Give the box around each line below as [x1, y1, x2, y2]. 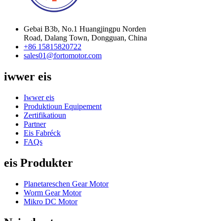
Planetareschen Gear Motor [24, 179, 109, 188]
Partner [24, 120, 46, 129]
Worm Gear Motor [24, 188, 81, 197]
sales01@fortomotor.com [24, 51, 102, 60]
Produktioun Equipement [24, 102, 102, 111]
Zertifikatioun [24, 111, 66, 120]
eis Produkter [4, 156, 73, 169]
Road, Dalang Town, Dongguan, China [24, 34, 147, 42]
